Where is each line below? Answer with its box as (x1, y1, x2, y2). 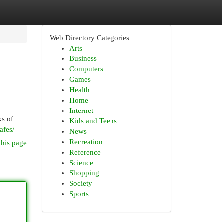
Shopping (69, 169, 99, 177)
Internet (69, 107, 93, 114)
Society (69, 179, 92, 187)
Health (69, 86, 90, 94)
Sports (69, 190, 89, 198)
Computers (69, 65, 103, 73)
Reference (69, 148, 101, 156)
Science (69, 159, 93, 166)
